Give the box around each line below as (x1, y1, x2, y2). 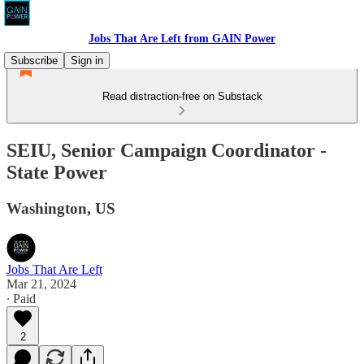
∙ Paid (6, 291, 36, 305)
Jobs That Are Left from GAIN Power (89, 32, 275, 45)
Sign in (71, 54, 103, 67)
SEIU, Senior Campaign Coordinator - (6, 139, 327, 161)
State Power (6, 161, 107, 183)
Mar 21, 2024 (6, 276, 76, 291)
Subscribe (11, 54, 58, 67)
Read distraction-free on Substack (102, 90, 262, 102)
